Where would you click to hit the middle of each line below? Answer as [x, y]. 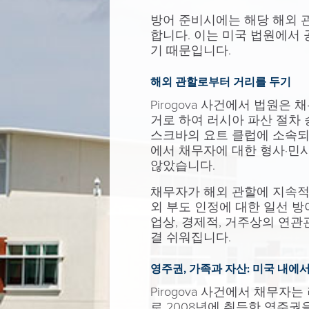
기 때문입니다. [190, 50]
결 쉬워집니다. [190, 237]
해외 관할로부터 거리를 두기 [220, 82]
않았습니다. [182, 166]
